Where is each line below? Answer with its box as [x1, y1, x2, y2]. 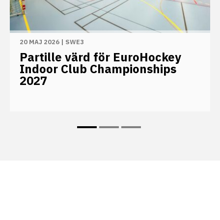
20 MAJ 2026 [20, 37, 59, 46]
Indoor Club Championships [20, 60, 176, 77]
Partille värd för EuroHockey [20, 49, 181, 65]
